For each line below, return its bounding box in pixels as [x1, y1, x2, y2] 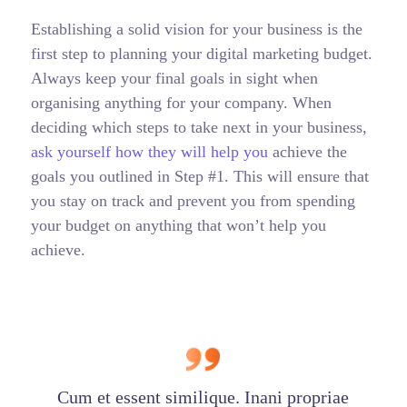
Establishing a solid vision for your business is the [30, 19, 362, 38]
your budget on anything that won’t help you [30, 215, 326, 234]
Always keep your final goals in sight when [30, 68, 318, 87]
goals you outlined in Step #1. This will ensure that [30, 166, 369, 185]
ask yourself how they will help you [30, 142, 268, 161]
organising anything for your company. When [30, 93, 332, 112]
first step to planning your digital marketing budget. [30, 44, 372, 63]
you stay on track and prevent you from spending [30, 191, 355, 210]
